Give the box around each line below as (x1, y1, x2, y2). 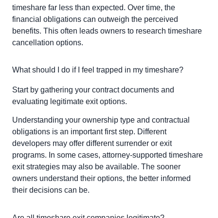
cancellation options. (12, 38, 83, 47)
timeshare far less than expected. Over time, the (12, 3, 175, 12)
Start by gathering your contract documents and (12, 85, 174, 94)
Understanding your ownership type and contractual (12, 116, 190, 125)
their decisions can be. (12, 186, 90, 195)
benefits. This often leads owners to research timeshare (12, 26, 202, 35)
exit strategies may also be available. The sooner (12, 163, 181, 171)
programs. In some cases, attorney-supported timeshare (12, 151, 203, 160)
